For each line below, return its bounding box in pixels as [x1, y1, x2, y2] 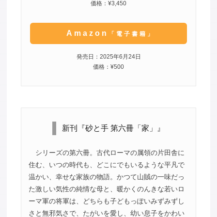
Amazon [66, 29, 108, 37]
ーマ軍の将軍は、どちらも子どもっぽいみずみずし [28, 197, 185, 205]
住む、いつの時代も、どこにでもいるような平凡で [28, 161, 185, 169]
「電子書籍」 [108, 30, 155, 37]
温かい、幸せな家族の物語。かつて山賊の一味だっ [28, 173, 185, 181]
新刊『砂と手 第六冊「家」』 [62, 124, 165, 133]
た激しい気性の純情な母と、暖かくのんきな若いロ [28, 185, 185, 193]
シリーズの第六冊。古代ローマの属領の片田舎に [35, 149, 185, 157]
